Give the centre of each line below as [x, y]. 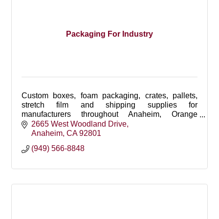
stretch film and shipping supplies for [109, 105]
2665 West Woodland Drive [79, 124]
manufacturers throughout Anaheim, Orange [109, 114]
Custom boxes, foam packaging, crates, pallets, [109, 96]
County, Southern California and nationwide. [98, 123]
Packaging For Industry [109, 34]
